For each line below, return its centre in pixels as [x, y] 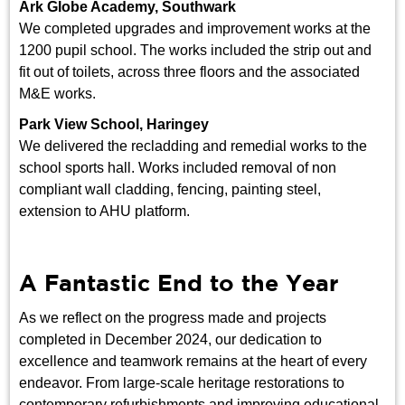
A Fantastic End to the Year [179, 285]
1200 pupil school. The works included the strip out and [196, 51]
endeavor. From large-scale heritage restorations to [182, 383]
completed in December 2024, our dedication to [171, 340]
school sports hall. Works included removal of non [178, 168]
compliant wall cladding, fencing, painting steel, [170, 190]
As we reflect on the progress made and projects [173, 318]
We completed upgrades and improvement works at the [195, 29]
